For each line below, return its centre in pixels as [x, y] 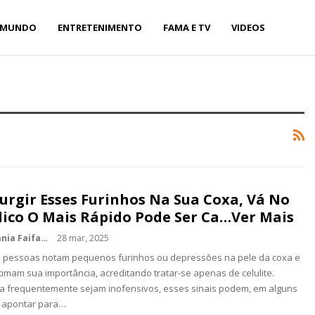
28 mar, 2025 [83, 238]
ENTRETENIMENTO [100, 27]
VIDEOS [249, 27]
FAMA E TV [187, 27]
